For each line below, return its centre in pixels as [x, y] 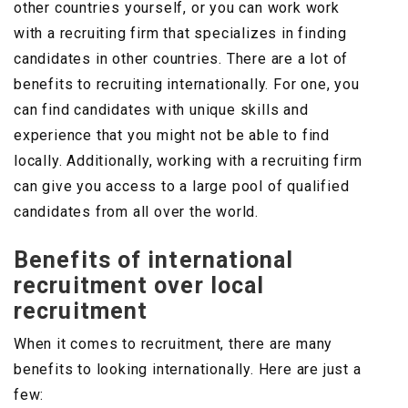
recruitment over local [139, 286]
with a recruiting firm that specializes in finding [180, 34]
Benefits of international [154, 260]
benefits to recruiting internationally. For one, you [187, 85]
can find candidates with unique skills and [161, 110]
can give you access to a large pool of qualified [182, 187]
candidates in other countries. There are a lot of [181, 59]
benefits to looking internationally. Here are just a [188, 370]
